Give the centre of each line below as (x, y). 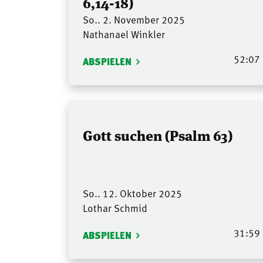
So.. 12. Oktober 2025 (132, 193)
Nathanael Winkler (124, 34)
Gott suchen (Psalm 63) (158, 134)
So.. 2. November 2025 (134, 20)
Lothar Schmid (115, 208)
